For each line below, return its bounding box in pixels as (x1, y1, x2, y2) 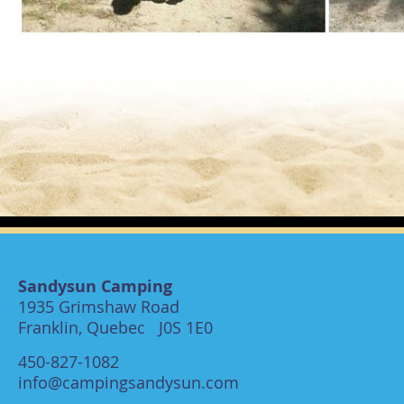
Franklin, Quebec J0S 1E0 (18, 316, 213, 338)
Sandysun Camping (18, 274, 172, 298)
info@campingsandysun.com (18, 371, 239, 393)
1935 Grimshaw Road (18, 295, 179, 317)
